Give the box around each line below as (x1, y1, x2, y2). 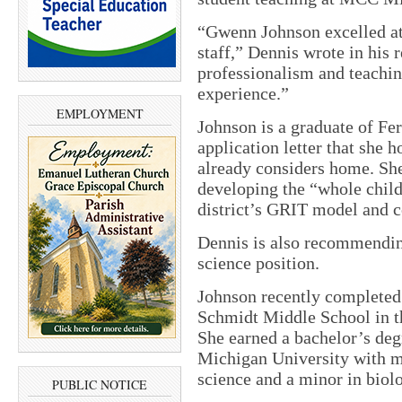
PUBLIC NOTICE (52, 376, 147, 394)
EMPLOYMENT (56, 104, 144, 122)
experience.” (197, 83, 289, 103)
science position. (197, 253, 319, 273)
